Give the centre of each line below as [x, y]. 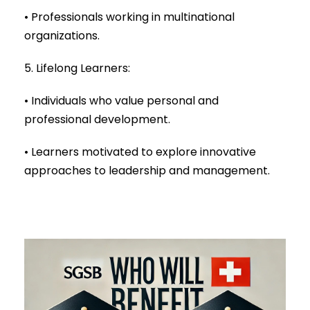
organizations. [62, 35]
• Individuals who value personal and [121, 100]
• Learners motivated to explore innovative [140, 152]
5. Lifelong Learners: [77, 68]
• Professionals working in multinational [129, 17]
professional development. [97, 119]
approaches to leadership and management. [147, 170]
